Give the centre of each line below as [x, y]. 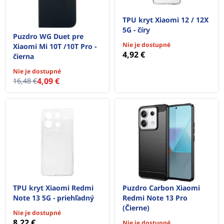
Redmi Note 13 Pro [155, 198]
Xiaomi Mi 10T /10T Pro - [55, 46]
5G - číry [136, 29]
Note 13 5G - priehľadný [53, 198]
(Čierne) [136, 208]
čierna [23, 56]
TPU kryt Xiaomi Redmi [53, 188]
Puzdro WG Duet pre [48, 36]
